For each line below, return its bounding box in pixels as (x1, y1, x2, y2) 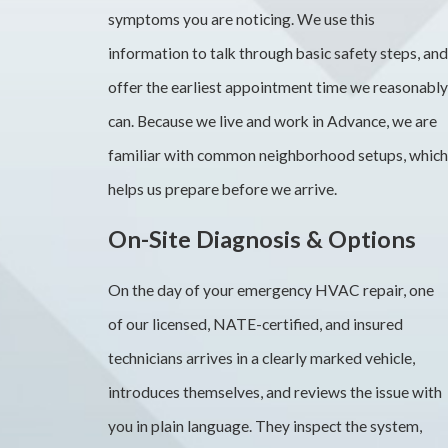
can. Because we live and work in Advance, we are (107, 112, 437, 131)
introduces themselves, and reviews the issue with (107, 382, 442, 401)
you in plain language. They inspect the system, (107, 416, 422, 435)
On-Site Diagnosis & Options (107, 224, 416, 253)
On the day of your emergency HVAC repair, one (107, 280, 434, 299)
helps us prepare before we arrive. (107, 180, 337, 199)
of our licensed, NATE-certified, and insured (107, 314, 403, 333)
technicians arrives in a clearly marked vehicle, (107, 348, 415, 367)
